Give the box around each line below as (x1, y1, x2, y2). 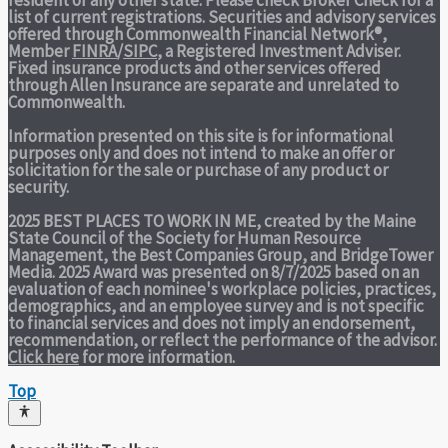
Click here (8, 345, 79, 368)
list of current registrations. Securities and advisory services (8, 5, 436, 28)
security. (8, 175, 69, 198)
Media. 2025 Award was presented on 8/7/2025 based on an (8, 260, 419, 283)
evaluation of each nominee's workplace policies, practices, (8, 277, 436, 300)
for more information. (79, 345, 235, 368)
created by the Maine (264, 209, 416, 232)
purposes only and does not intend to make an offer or (8, 141, 394, 164)
